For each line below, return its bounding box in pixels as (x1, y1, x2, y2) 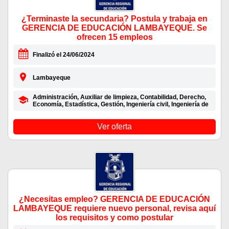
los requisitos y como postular (56, 213, 173, 222)
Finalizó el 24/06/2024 (32, 51, 95, 59)
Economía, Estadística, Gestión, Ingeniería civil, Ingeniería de (32, 101, 209, 108)
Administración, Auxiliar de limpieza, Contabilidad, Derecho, (32, 94, 206, 101)
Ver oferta (97, 122, 132, 131)
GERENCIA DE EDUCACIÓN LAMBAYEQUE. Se (22, 24, 207, 33)
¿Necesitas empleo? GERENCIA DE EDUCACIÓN (19, 195, 210, 204)
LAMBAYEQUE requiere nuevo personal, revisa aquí (13, 204, 216, 213)
